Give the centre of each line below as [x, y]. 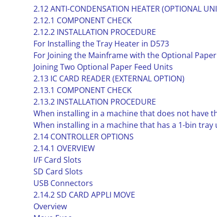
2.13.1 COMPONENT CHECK [82, 90]
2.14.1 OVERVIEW [64, 148]
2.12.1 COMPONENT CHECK [82, 20]
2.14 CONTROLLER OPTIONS [83, 137]
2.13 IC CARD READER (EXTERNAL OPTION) [109, 78]
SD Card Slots [58, 171]
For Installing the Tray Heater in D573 [101, 44]
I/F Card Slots [57, 160]
